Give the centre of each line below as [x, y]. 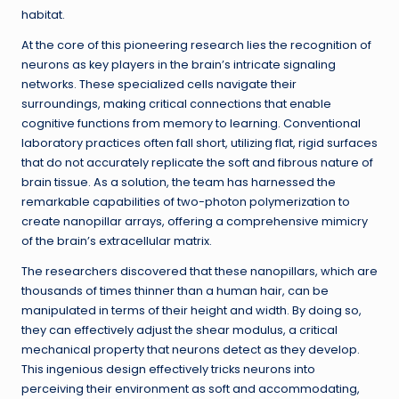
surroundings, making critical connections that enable [176, 104]
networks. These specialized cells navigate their [159, 85]
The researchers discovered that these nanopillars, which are [199, 272]
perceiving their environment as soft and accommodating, [191, 389]
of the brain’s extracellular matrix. [117, 241]
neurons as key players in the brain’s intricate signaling [179, 65]
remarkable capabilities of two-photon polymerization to [186, 202]
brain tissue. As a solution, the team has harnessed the [179, 183]
